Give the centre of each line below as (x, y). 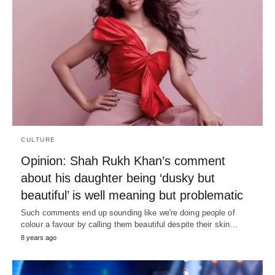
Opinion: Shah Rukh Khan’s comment (123, 161)
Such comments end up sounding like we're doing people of (128, 212)
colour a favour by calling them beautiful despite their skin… (130, 224)
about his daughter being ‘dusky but (118, 178)
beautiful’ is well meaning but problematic (132, 195)
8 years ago (39, 237)
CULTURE (38, 139)
